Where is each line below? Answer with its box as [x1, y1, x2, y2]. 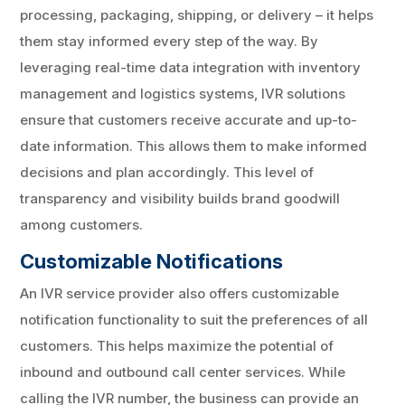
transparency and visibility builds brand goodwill [20, 189, 341, 207]
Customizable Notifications [20, 249, 284, 273]
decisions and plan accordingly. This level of [20, 163, 315, 181]
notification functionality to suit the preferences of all [20, 310, 369, 328]
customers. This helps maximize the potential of [20, 336, 334, 354]
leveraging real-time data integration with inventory [20, 58, 362, 76]
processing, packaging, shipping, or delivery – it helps [20, 5, 374, 24]
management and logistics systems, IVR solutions [20, 84, 346, 102]
